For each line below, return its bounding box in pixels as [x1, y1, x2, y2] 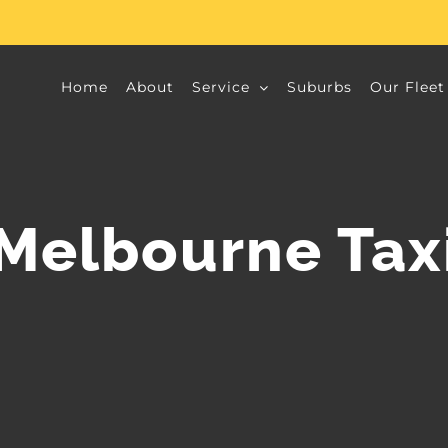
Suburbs [287, 78, 352, 96]
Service [192, 78, 250, 96]
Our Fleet [370, 78, 445, 96]
